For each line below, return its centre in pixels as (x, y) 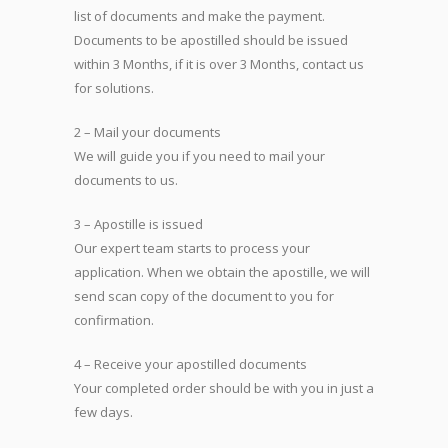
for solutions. (114, 88)
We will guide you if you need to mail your (199, 156)
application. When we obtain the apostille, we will (222, 272)
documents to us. (126, 180)
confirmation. (114, 320)
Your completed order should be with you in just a (224, 388)
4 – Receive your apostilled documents (190, 364)
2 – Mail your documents (147, 132)
